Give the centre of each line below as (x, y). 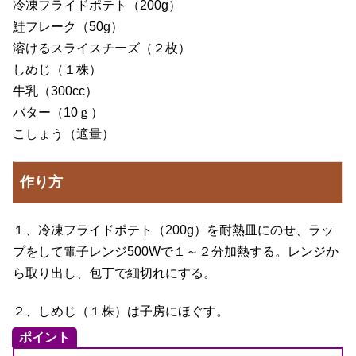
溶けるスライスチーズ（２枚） (102, 48)
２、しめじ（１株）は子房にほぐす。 (121, 311)
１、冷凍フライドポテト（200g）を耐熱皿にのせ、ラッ (173, 230)
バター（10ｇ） (58, 113)
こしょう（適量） (64, 134)
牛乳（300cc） (55, 91)
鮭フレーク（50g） (68, 27)
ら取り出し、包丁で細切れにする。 (114, 273)
